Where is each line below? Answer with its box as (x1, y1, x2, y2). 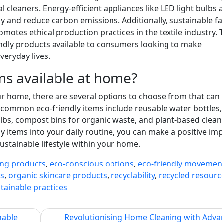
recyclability (111, 169, 155, 181)
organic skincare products (8, 169, 107, 181)
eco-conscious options (50, 158, 134, 169)
